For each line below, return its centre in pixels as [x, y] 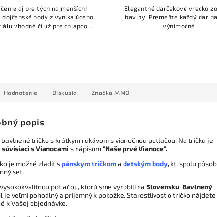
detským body [145, 164]
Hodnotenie [21, 93]
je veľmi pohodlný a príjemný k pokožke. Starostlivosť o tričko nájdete [109, 195]
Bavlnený [197, 187]
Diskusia [64, 93]
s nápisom [86, 149]
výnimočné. [180, 26]
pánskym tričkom [89, 164]
